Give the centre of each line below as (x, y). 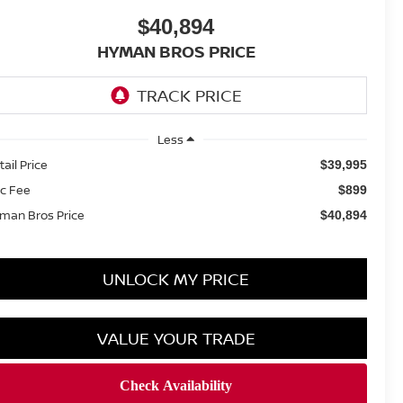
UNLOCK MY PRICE (176, 278)
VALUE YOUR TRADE (176, 338)
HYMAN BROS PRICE (176, 52)
